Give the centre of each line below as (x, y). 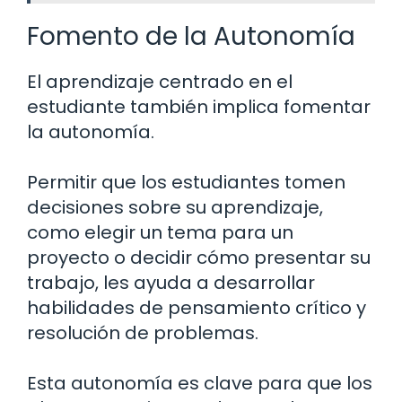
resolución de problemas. (143, 333)
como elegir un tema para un (160, 233)
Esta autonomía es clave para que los (200, 384)
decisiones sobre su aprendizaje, (175, 208)
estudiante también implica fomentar (199, 107)
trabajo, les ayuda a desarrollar (171, 283)
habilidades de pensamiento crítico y (197, 308)
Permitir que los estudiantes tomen (186, 183)
